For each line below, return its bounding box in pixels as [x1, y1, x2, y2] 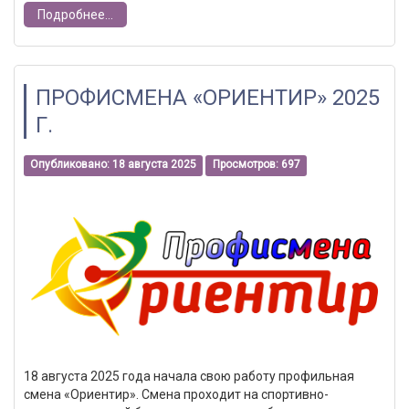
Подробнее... [37, 6, 113, 22]
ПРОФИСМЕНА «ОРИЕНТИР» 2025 [36, 84, 380, 110]
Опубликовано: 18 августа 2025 [30, 158, 197, 172]
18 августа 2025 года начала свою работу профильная [24, 369, 354, 384]
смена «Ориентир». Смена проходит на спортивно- [24, 387, 329, 403]
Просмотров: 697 [212, 158, 300, 172]
